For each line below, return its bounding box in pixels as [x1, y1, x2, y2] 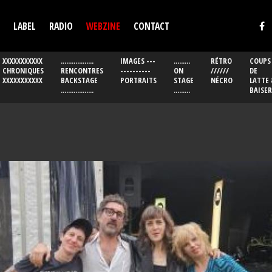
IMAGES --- [120, 56, 155, 66]
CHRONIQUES [2, 66, 44, 76]
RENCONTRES [61, 66, 103, 76]
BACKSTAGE [61, 75, 98, 86]
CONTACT [134, 19, 169, 33]
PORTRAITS [120, 75, 157, 86]
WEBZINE [86, 19, 120, 33]
